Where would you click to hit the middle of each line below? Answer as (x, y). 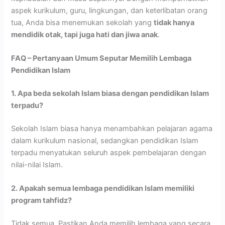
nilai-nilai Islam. (37, 164)
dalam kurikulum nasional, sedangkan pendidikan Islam (105, 140)
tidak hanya (174, 22)
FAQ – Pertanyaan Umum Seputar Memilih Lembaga (101, 58)
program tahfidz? (42, 200)
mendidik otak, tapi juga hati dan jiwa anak (85, 34)
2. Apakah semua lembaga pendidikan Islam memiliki (103, 188)
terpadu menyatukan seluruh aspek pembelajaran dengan (109, 152)
